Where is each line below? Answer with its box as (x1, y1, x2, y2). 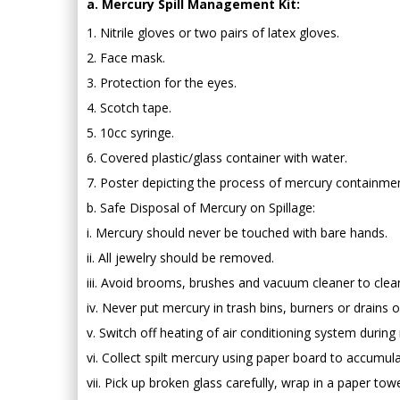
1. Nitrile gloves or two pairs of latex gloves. (87, 23, 339, 41)
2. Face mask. (87, 48, 165, 66)
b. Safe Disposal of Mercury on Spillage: (87, 198, 315, 216)
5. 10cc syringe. (87, 123, 174, 141)
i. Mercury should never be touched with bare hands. (87, 223, 387, 241)
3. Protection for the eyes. (87, 73, 237, 91)
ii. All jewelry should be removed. (87, 248, 274, 266)
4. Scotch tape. (87, 98, 171, 116)
